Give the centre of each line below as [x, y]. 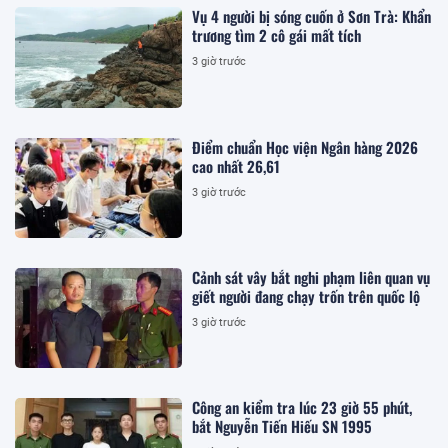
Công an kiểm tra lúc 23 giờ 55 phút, [302, 407]
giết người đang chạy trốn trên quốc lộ [306, 295]
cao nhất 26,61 [236, 165]
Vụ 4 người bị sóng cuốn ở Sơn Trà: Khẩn [312, 16]
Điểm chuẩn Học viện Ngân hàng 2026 [305, 146]
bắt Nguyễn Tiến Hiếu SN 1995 [282, 426]
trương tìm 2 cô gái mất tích [277, 35]
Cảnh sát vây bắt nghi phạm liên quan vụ [311, 276]
